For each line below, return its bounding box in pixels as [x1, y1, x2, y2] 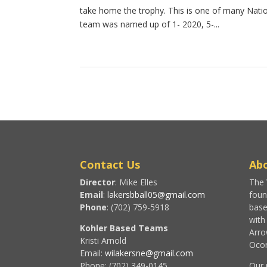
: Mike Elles [115, 176, 158, 188]
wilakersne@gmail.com [105, 247, 194, 259]
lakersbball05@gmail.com [107, 188, 206, 200]
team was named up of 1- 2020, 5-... [80, 18, 220, 30]
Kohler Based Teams [80, 222, 169, 234]
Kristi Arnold [80, 234, 127, 246]
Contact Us [80, 157, 141, 172]
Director [80, 176, 116, 188]
